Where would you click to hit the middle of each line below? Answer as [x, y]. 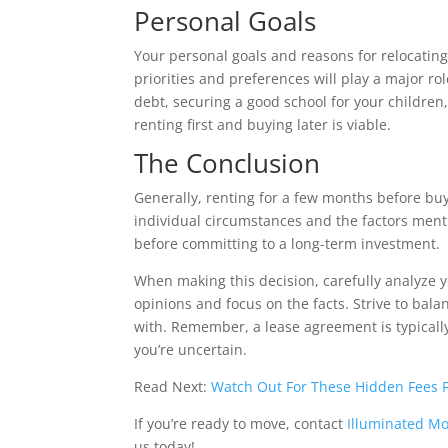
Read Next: [173, 387]
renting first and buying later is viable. [263, 125]
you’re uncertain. [191, 350]
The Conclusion [227, 163]
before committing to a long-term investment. [287, 244]
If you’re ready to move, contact [241, 424]
